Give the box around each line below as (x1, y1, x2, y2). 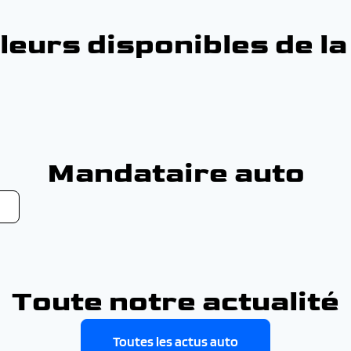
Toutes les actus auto (113, 333, 238, 349)
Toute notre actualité (12, 285, 339, 319)
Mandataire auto (46, 157, 305, 190)
